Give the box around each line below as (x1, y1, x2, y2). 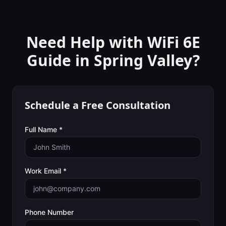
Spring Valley (93, 50, 193, 71)
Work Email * (25, 166, 67, 175)
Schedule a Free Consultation (25, 98, 171, 112)
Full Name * (25, 125, 63, 134)
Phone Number (25, 208, 74, 216)
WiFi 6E (147, 32, 200, 52)
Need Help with (26, 32, 147, 52)
